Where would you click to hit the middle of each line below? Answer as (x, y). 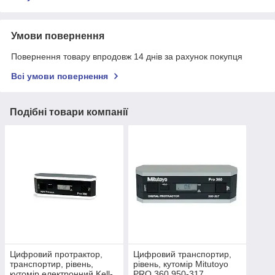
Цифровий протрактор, (56, 254)
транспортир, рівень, (52, 264)
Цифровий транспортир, (182, 254)
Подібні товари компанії (69, 112)
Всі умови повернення (60, 76)
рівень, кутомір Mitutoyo (180, 264)
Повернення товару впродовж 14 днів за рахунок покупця (127, 57)
